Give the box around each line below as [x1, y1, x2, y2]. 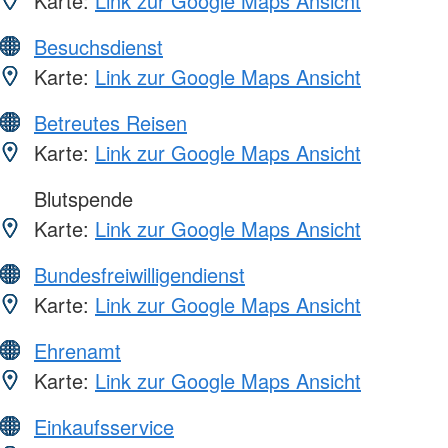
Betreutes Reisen [34, 107, 187, 137]
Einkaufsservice [34, 411, 174, 441]
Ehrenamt [34, 335, 121, 365]
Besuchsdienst [34, 31, 163, 61]
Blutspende [28, 183, 133, 213]
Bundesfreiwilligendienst [34, 259, 245, 289]
